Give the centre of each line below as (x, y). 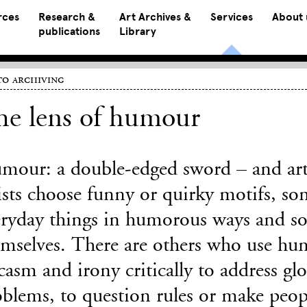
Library (138, 32)
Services (232, 17)
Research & (67, 17)
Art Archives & (156, 17)
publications (70, 32)
